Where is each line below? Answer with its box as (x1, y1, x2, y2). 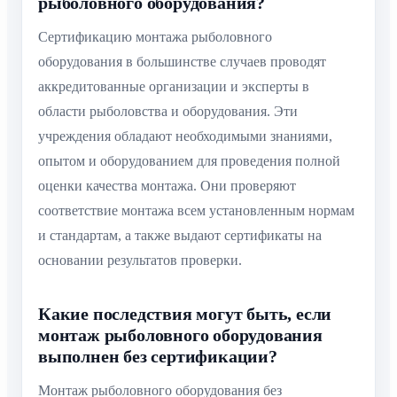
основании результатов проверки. (38, 252, 242, 268)
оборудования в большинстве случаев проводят (38, 53, 326, 69)
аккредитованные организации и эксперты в (38, 78, 309, 94)
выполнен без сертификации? (38, 346, 277, 366)
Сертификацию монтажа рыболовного (38, 28, 272, 44)
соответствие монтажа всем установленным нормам (38, 202, 354, 218)
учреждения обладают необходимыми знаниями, (38, 128, 332, 144)
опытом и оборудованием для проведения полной (38, 152, 340, 168)
